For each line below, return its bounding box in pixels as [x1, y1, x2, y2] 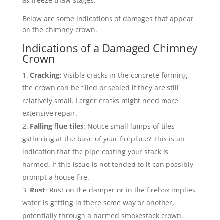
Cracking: [29, 70, 61, 80]
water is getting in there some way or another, [22, 197, 174, 207]
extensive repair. [22, 108, 77, 118]
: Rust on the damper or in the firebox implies [45, 185, 195, 194]
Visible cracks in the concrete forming [61, 70, 187, 80]
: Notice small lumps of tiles [83, 121, 175, 131]
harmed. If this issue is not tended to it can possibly [22, 159, 193, 169]
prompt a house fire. [22, 172, 89, 182]
